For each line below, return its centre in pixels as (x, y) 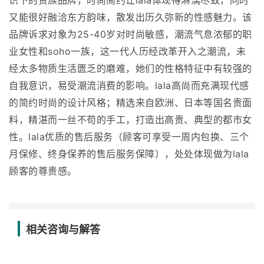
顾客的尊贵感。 (43, 171)
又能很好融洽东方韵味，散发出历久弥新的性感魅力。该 (131, 17)
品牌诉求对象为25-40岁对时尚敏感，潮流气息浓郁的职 (131, 34)
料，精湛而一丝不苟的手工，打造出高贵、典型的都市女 (131, 120)
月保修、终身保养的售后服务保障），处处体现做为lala (129, 154)
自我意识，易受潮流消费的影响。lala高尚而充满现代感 (129, 86)
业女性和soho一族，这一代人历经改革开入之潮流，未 (127, 52)
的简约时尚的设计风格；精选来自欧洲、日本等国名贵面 (131, 103)
